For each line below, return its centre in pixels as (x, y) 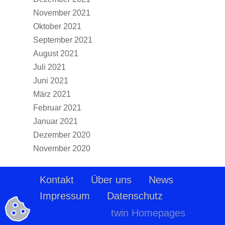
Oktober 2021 (57, 26)
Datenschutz (135, 196)
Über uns (111, 180)
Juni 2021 (51, 81)
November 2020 (62, 148)
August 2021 (56, 53)
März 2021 (52, 94)
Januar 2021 (55, 121)
